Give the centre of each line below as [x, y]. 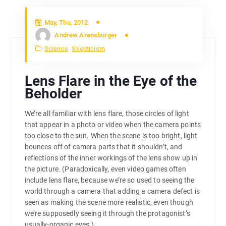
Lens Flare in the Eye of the [111, 81]
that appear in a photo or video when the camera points [113, 124]
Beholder [53, 93]
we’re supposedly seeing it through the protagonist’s [107, 213]
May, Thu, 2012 [65, 22]
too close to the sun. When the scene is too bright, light [111, 135]
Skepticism [88, 49]
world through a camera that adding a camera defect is [112, 191]
